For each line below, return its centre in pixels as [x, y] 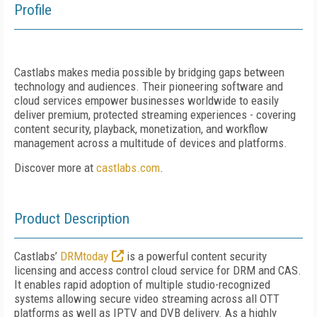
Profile [33, 10]
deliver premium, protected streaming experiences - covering [155, 115]
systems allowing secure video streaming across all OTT [147, 299]
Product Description [72, 219]
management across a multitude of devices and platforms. [151, 143]
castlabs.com [128, 168]
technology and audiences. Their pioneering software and [149, 86]
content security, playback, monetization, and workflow [141, 129]
